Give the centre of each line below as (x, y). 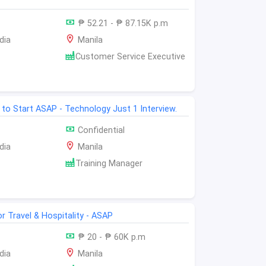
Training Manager (109, 164)
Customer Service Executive (130, 57)
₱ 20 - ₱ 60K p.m (110, 237)
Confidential (100, 131)
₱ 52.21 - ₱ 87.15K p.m (121, 24)
